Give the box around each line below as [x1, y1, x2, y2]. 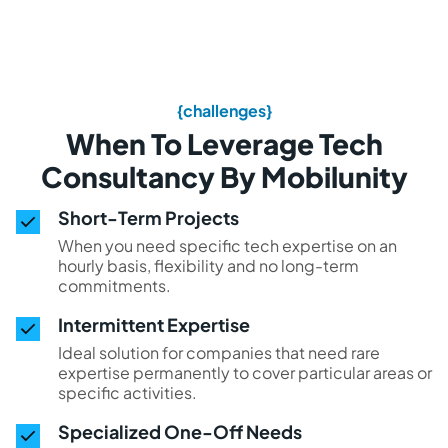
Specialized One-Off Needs [58, 419, 302, 443]
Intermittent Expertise [58, 312, 250, 336]
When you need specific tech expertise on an [58, 234, 397, 256]
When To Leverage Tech [65, 125, 383, 161]
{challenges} [176, 99, 272, 121]
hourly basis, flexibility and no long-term [58, 254, 359, 276]
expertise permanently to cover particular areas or [58, 361, 432, 383]
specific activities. [58, 381, 197, 403]
